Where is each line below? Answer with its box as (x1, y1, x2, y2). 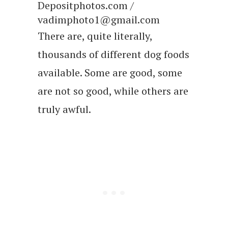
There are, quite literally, (38, 28, 152, 43)
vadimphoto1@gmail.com (38, 12, 160, 26)
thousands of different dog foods (38, 47, 189, 61)
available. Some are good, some (38, 65, 182, 79)
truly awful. (38, 102, 91, 116)
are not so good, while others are (38, 83, 188, 98)
